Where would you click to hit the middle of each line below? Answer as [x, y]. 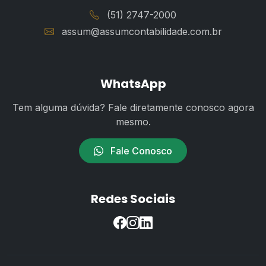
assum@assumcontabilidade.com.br [140, 31]
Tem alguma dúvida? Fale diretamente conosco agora [133, 107]
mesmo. [133, 122]
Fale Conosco [140, 151]
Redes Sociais [133, 199]
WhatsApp [133, 84]
